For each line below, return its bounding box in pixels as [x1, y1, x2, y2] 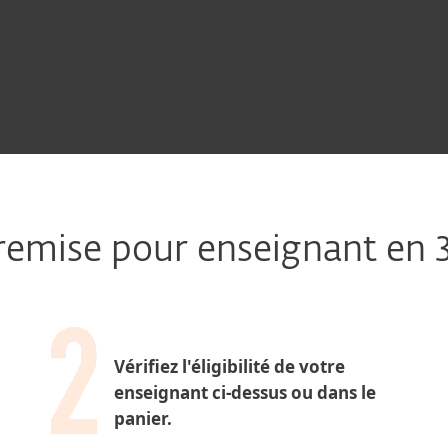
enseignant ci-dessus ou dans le [114, 381, 376, 404]
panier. [114, 407, 172, 430]
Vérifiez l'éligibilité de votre [114, 355, 345, 378]
